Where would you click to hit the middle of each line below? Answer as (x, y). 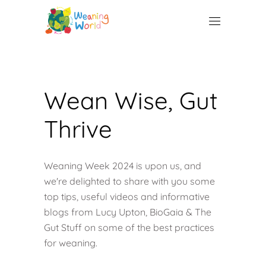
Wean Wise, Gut (131, 100)
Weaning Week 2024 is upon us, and (123, 166)
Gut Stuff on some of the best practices (129, 227)
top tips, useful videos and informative (127, 197)
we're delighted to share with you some (129, 181)
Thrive (78, 129)
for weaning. (71, 243)
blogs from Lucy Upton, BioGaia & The (128, 212)
